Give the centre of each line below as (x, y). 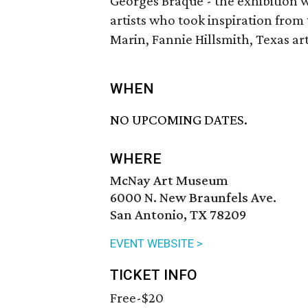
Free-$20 (137, 298)
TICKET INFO (154, 275)
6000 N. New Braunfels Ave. (193, 198)
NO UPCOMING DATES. (179, 120)
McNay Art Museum (169, 180)
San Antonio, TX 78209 (178, 215)
